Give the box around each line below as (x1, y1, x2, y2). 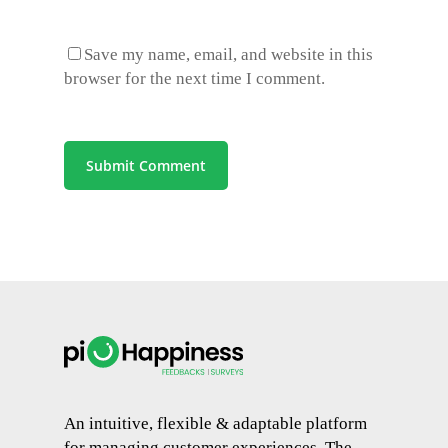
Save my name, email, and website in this (84, 44, 373, 64)
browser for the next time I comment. (64, 68, 325, 88)
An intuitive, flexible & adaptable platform (64, 414, 367, 434)
